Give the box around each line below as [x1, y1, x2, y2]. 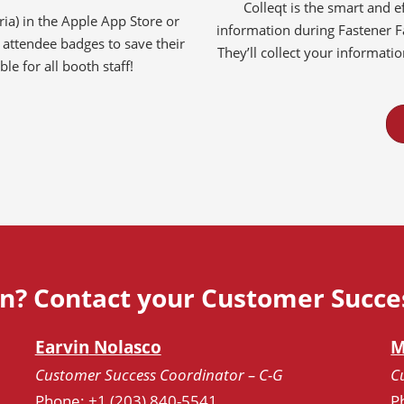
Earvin [34, 335, 89, 360]
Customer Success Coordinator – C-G [34, 364, 283, 386]
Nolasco [88, 335, 161, 360]
